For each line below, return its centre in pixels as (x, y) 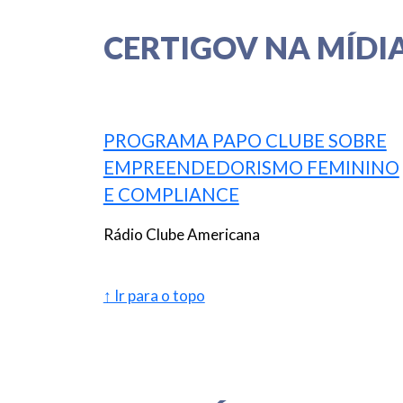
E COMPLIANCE (171, 195)
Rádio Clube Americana (181, 235)
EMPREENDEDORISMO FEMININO (251, 168)
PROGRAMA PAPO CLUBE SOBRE (245, 141)
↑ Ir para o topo (154, 295)
